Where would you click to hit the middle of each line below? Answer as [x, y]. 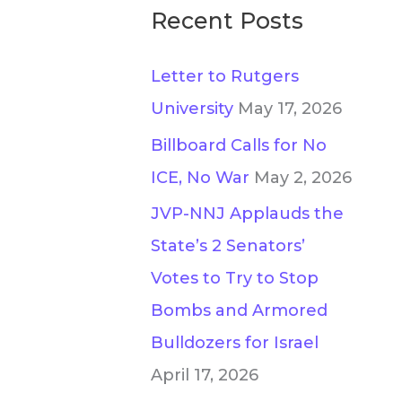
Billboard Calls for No [239, 145]
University [192, 109]
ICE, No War [200, 177]
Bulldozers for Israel [235, 343]
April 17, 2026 [205, 375]
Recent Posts [227, 21]
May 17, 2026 [290, 109]
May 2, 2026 [303, 177]
